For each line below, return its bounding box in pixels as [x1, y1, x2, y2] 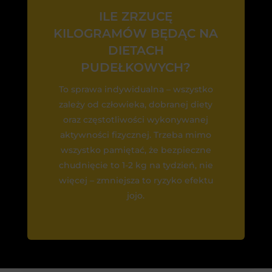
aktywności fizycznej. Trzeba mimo [60, 129, 212, 140]
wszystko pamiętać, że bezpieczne [60, 144, 211, 155]
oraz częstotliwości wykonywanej [63, 114, 209, 125]
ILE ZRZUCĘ [99, 8, 173, 24]
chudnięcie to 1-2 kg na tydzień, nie [58, 159, 213, 171]
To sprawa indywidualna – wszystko [58, 83, 213, 95]
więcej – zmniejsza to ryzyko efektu [58, 174, 213, 186]
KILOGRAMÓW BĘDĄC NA [53, 25, 219, 41]
